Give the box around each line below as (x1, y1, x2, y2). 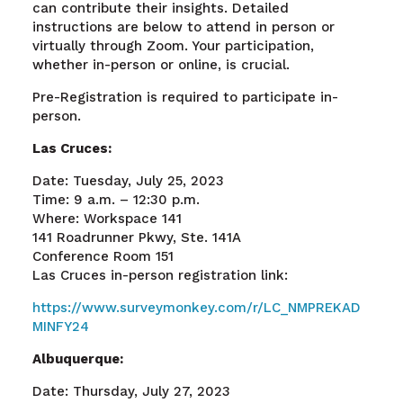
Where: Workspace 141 (31, 210, 182, 227)
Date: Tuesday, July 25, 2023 (31, 172, 224, 189)
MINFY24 (31, 318, 89, 335)
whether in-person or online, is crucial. (31, 56, 290, 73)
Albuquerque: (31, 350, 123, 367)
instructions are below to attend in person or (31, 18, 335, 35)
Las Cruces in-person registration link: (31, 266, 288, 283)
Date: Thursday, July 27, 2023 (31, 382, 230, 399)
